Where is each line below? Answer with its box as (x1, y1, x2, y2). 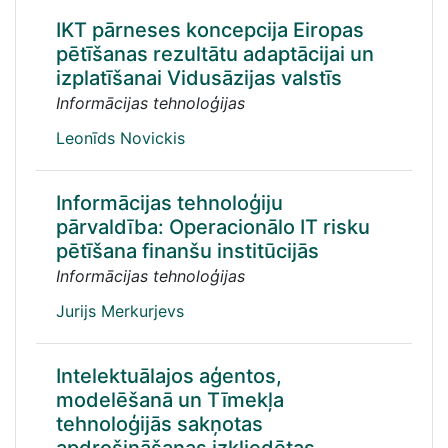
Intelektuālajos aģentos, (56, 364, 282, 388)
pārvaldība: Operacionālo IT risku (56, 215, 370, 239)
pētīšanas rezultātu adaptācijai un (56, 42, 374, 66)
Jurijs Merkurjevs (56, 301, 184, 321)
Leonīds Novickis (56, 128, 185, 148)
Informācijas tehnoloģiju (56, 191, 283, 215)
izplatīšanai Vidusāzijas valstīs (56, 66, 342, 90)
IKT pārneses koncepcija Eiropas (56, 18, 364, 42)
